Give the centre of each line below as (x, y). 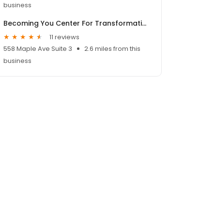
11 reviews (64, 37)
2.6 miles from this (112, 49)
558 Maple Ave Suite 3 (38, 49)
